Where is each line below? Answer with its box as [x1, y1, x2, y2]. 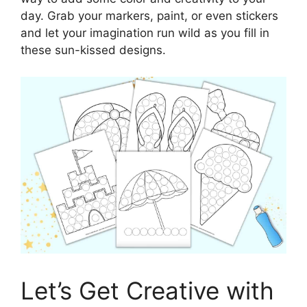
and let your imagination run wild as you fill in [21, 26, 269, 40]
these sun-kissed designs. [21, 43, 166, 57]
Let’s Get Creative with [21, 275, 274, 305]
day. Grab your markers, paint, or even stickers [21, 9, 278, 23]
